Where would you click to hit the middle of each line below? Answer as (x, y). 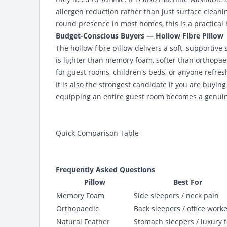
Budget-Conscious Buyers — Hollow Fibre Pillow (140, 36)
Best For (188, 182)
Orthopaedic (78, 209)
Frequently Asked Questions (105, 169)
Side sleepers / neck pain (176, 195)
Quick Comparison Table (97, 133)
